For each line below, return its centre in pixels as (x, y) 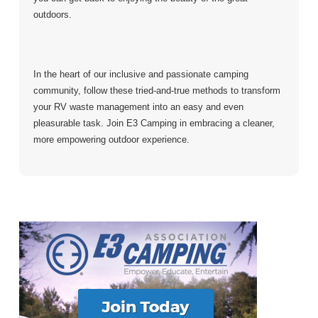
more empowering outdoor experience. (111, 140)
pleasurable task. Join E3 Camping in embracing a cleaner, (154, 124)
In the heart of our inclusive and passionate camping (141, 75)
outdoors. (52, 15)
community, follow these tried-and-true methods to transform (157, 91)
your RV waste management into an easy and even (138, 107)
